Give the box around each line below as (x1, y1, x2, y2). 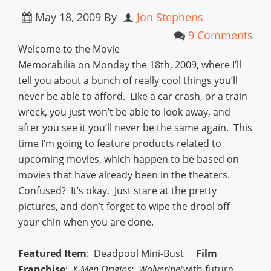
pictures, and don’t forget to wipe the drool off (18, 199, 230, 213)
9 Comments (188, 27, 253, 42)
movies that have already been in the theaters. (18, 168, 232, 181)
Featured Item (18, 246, 87, 260)
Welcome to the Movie (18, 42, 120, 56)
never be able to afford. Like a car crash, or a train (18, 89, 247, 103)
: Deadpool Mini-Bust (87, 246, 196, 260)
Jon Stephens (137, 9, 203, 24)
